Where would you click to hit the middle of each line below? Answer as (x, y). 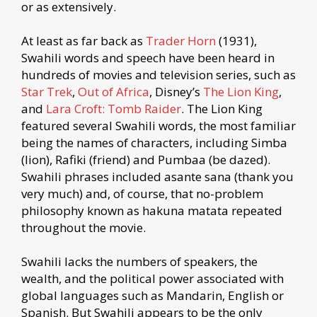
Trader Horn (181, 40)
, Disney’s (176, 91)
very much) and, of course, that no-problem (142, 193)
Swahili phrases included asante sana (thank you (157, 176)
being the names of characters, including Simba (154, 142)
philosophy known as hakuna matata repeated (152, 210)
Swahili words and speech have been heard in (148, 57)
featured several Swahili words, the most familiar (158, 125)
